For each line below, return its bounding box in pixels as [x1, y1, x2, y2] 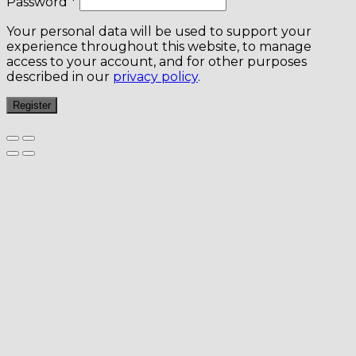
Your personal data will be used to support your [6, 24, 311, 40]
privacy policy [113, 69, 198, 85]
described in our [6, 69, 113, 85]
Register [13, 99, 51, 112]
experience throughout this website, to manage [6, 39, 311, 55]
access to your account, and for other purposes [6, 54, 307, 70]
